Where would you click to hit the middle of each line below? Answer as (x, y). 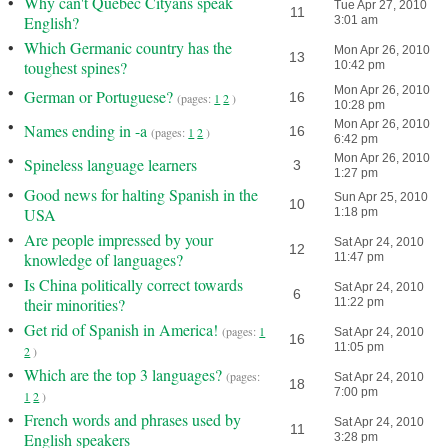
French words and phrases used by (133, 419)
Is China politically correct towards (134, 284)
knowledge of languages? (104, 259)
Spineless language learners (111, 164)
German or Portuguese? (99, 96)
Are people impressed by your (119, 239)
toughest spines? (76, 67)
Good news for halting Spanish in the (141, 194)
